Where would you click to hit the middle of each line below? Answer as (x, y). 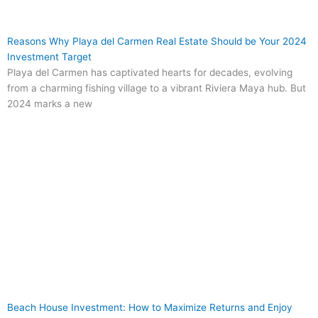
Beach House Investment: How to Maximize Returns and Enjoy (150, 308)
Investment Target (49, 57)
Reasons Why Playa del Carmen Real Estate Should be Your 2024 (157, 42)
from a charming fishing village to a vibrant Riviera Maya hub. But (157, 88)
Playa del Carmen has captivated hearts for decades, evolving (150, 73)
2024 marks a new (50, 104)
